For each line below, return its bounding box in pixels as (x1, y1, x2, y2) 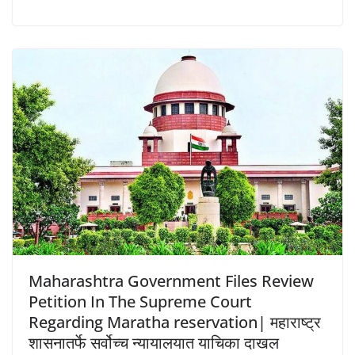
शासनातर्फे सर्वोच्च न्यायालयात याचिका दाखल (29, 331, 279, 353)
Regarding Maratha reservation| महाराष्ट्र (29, 311, 321, 333)
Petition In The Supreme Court (29, 290, 252, 312)
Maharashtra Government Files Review (29, 269, 314, 292)
